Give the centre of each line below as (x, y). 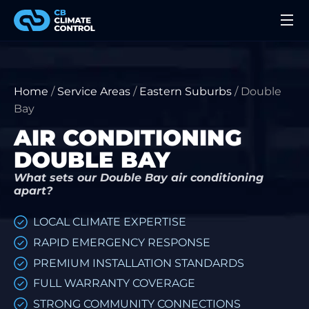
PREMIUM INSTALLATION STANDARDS (139, 263)
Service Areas (94, 91)
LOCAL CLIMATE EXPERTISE (110, 222)
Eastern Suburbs (186, 91)
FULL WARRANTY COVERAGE (114, 283)
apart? (33, 191)
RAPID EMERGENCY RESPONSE (122, 242)
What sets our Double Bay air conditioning (139, 178)
